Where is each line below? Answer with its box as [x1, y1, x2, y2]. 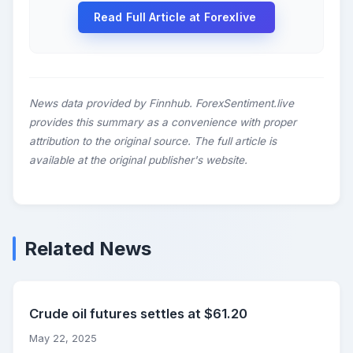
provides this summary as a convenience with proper [29, 116, 296, 129]
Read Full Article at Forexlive [93, 10, 260, 24]
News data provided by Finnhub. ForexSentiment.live [29, 97, 294, 110]
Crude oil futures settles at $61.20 [29, 306, 247, 322]
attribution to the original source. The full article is [29, 135, 277, 148]
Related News [24, 237, 151, 261]
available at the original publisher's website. [29, 154, 247, 167]
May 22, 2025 [29, 333, 97, 345]
